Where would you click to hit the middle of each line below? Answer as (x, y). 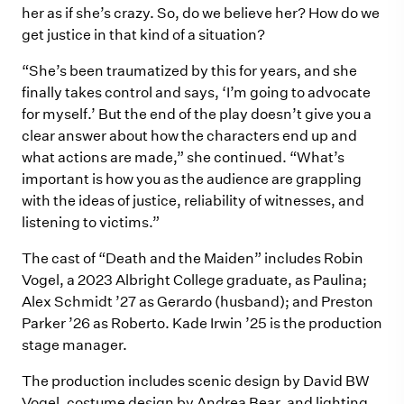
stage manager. (74, 345)
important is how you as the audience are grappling (192, 179)
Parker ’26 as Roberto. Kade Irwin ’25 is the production (202, 323)
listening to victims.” (91, 222)
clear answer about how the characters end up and (189, 136)
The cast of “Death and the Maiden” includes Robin (193, 258)
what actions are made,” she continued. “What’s (183, 157)
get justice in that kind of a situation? (143, 35)
